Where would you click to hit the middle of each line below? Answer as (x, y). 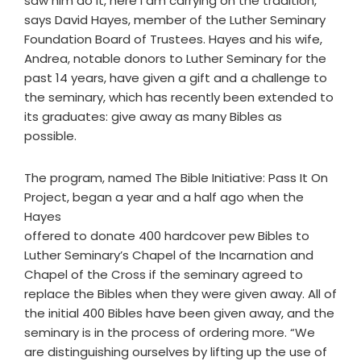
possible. (50, 136)
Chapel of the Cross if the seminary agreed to (164, 274)
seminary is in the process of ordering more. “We (170, 332)
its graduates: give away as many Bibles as (153, 116)
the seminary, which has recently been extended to (179, 97)
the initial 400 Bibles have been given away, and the (179, 313)
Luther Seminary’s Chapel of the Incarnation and (169, 255)
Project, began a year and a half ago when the (164, 197)
